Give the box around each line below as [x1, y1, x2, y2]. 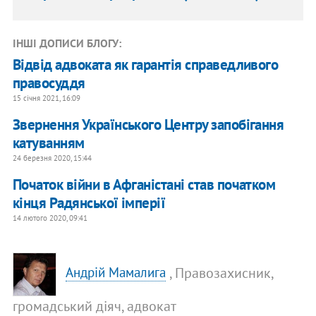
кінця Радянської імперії [12, 193, 166, 212]
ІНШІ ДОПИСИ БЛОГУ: [12, 35, 121, 50]
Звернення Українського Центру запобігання [12, 114, 284, 134]
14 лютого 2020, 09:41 [12, 212, 87, 223]
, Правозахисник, [169, 263, 274, 282]
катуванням [12, 133, 85, 152]
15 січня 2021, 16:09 [12, 92, 80, 103]
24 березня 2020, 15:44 [12, 152, 92, 163]
